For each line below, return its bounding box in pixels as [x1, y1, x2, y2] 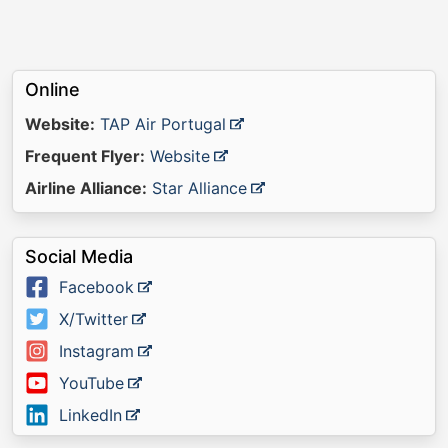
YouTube [59, 373, 124, 393]
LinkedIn [59, 405, 122, 425]
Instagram [59, 341, 134, 361]
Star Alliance [152, 178, 247, 198]
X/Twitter [59, 309, 128, 329]
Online [25, 79, 80, 100]
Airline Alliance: [25, 178, 147, 198]
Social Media [25, 246, 133, 267]
